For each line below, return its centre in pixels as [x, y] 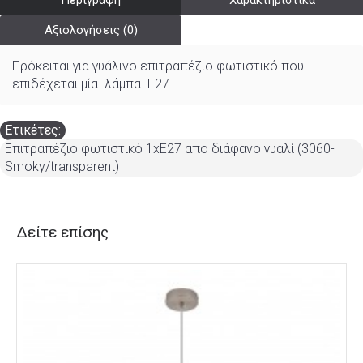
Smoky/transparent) [62, 167]
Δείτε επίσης [62, 232]
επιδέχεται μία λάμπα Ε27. [92, 84]
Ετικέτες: [33, 130]
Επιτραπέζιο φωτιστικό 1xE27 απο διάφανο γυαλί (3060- [170, 149]
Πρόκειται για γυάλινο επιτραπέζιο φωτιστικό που [158, 66]
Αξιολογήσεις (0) [91, 30]
